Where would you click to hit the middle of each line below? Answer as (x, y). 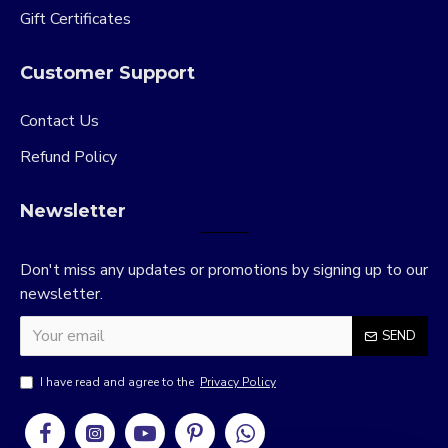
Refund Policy (68, 157)
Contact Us (59, 121)
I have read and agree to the (118, 382)
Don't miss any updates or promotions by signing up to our (224, 270)
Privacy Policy (238, 382)
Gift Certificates (75, 19)
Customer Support (107, 73)
